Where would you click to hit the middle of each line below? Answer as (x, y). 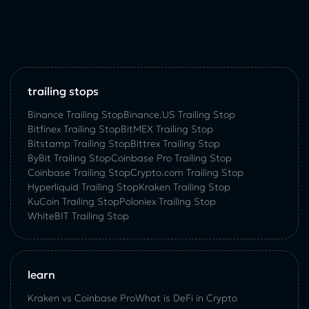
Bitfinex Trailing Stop (74, 129)
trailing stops (63, 91)
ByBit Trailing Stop (69, 158)
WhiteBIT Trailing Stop (78, 216)
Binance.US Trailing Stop (179, 115)
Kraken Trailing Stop (185, 187)
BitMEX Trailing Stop (167, 129)
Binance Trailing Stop (76, 115)
